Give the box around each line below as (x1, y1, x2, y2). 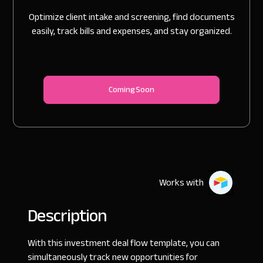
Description (28, 199, 107, 232)
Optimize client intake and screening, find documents (28, 8, 235, 26)
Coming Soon (108, 82, 155, 98)
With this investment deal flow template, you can (28, 234, 220, 252)
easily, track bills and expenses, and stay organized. (31, 22, 232, 41)
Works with (159, 174, 204, 192)
